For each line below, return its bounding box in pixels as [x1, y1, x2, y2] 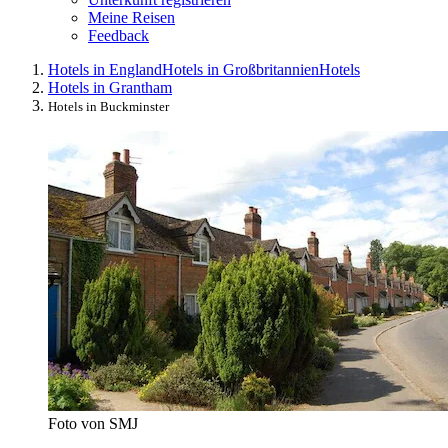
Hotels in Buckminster [48, 98, 169, 114]
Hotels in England [48, 60, 162, 78]
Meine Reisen [88, 8, 175, 26]
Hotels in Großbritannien [162, 60, 319, 78]
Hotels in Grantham [48, 78, 172, 96]
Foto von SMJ [48, 414, 138, 432]
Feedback [88, 26, 149, 44]
